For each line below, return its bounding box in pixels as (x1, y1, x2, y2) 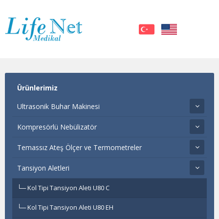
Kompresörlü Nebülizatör (17, 122, 97, 131)
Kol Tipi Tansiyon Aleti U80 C (27, 183, 109, 192)
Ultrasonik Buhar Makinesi (17, 102, 100, 111)
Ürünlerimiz (17, 83, 58, 92)
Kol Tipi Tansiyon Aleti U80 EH (27, 203, 113, 212)
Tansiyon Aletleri (17, 163, 69, 173)
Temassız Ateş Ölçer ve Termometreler (17, 143, 142, 152)
